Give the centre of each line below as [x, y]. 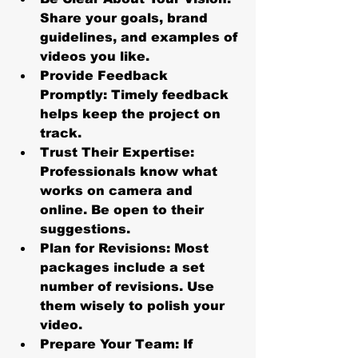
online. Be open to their [124, 209]
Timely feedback [170, 94]
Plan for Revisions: [105, 248]
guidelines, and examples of [141, 37]
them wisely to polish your [134, 305]
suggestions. [85, 229]
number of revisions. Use [129, 286]
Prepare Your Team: [109, 344]
